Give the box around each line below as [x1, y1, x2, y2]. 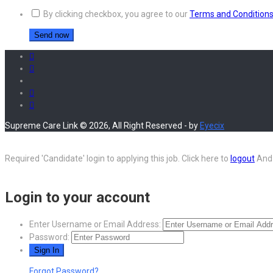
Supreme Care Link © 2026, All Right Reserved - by [5, 121, 200, 131]
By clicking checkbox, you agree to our [43, 9, 190, 19]
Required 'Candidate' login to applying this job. [5, 154, 182, 164]
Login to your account [5, 189, 150, 207]
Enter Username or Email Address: [29, 219, 161, 230]
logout [230, 154, 255, 164]
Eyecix [200, 121, 224, 131]
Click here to [182, 154, 230, 164]
